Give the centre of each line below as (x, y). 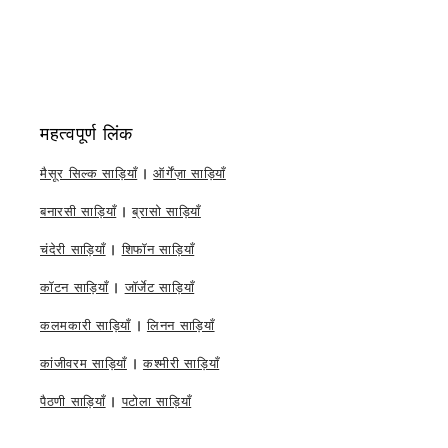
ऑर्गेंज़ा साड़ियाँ (189, 173)
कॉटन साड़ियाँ (74, 287)
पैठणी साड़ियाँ (73, 401)
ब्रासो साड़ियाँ (166, 211)
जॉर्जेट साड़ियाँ (159, 287)
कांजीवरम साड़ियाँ (83, 363)
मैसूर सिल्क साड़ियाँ (89, 173)
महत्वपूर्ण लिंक (86, 134)
